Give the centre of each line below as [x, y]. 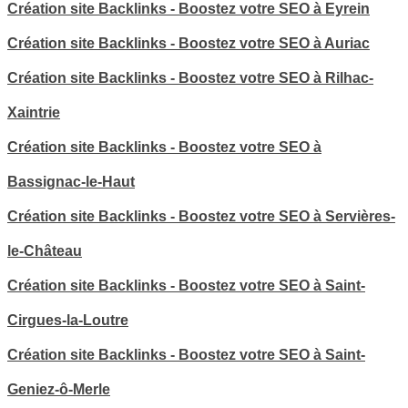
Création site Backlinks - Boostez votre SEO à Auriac [189, 44]
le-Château [45, 251]
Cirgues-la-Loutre [68, 321]
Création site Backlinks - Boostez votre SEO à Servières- [201, 217]
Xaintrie [34, 113]
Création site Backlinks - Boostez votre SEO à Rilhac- [190, 78]
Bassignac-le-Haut [71, 182]
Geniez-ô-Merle [59, 390]
